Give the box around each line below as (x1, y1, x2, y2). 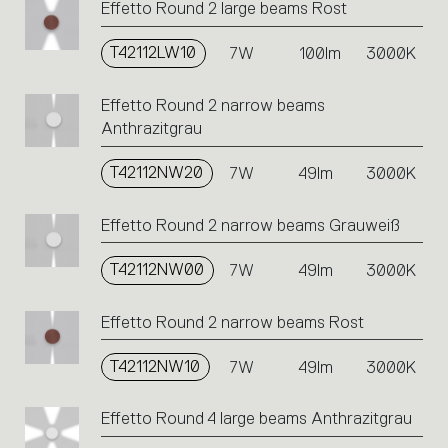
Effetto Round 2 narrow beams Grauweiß (100, 215, 400, 235)
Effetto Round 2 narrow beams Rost (100, 312, 364, 332)
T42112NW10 (110, 356, 201, 376)
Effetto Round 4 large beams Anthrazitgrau (100, 409, 412, 429)
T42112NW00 (110, 259, 205, 279)
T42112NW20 (110, 163, 204, 183)
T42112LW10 (110, 43, 197, 63)
